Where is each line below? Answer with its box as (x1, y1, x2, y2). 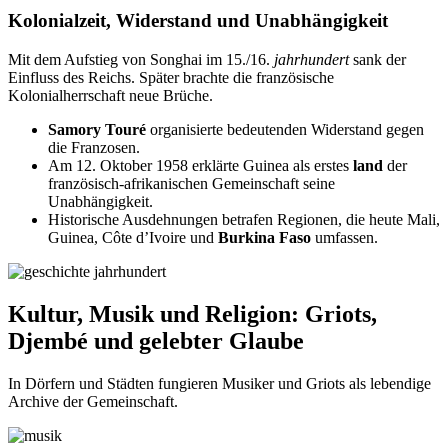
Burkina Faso (218, 228, 311, 246)
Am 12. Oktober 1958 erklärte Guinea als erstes (48, 156, 353, 174)
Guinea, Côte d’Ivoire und (48, 228, 218, 246)
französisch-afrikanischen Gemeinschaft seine (48, 174, 335, 192)
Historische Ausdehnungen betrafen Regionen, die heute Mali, (48, 210, 440, 228)
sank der (349, 50, 406, 68)
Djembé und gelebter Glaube (8, 327, 304, 354)
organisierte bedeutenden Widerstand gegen (146, 120, 424, 138)
